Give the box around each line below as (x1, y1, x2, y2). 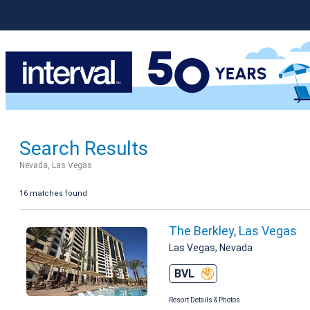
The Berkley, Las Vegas (169, 223, 297, 238)
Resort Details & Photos (169, 295, 240, 304)
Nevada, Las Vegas (19, 160, 92, 170)
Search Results (19, 136, 148, 160)
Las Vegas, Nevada (169, 241, 253, 253)
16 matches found (19, 188, 87, 198)
